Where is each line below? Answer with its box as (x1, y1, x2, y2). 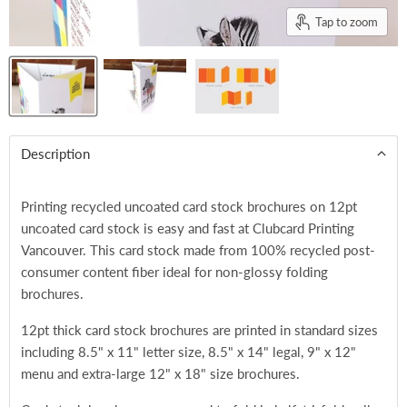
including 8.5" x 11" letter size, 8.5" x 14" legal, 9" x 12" (21, 343, 356, 360)
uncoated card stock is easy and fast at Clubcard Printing (21, 220, 354, 236)
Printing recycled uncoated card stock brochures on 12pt (21, 198, 357, 214)
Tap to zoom (315, 14, 378, 29)
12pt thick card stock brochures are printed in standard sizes (21, 322, 378, 338)
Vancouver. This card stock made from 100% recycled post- (21, 242, 375, 258)
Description (21, 145, 90, 162)
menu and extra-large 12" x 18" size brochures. (21, 365, 300, 382)
